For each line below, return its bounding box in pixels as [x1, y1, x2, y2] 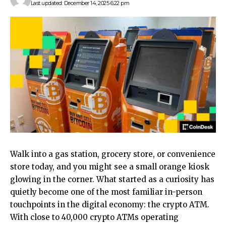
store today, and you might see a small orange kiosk [10, 161, 209, 172]
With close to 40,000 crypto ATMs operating [10, 212, 179, 222]
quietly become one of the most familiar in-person [10, 187, 202, 197]
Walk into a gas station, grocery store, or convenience [10, 149, 215, 159]
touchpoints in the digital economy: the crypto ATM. [10, 199, 209, 209]
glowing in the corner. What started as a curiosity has [10, 174, 214, 184]
